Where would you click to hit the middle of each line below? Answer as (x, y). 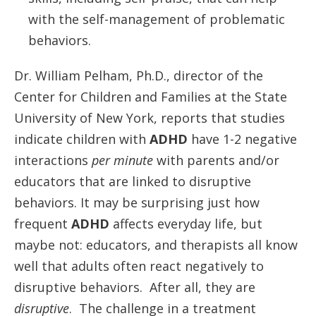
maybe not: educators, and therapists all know (156, 245)
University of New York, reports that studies (150, 118)
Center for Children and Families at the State (151, 97)
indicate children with (82, 139)
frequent (43, 224)
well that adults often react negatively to (139, 266)
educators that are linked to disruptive (133, 181)
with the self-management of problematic (157, 19)
